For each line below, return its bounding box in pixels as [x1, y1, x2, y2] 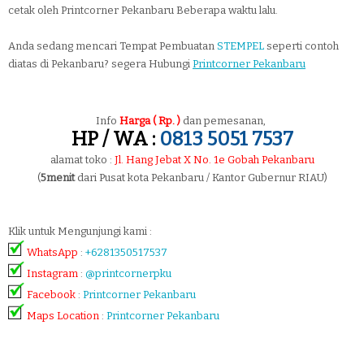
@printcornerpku [85, 267, 171, 280]
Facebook [27, 288, 76, 301]
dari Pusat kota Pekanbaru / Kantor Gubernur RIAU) [74, 171, 327, 184]
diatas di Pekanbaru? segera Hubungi [8, 58, 193, 70]
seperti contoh [264, 40, 339, 52]
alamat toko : [50, 154, 115, 166]
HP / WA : [71, 128, 155, 150]
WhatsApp [27, 246, 80, 259]
